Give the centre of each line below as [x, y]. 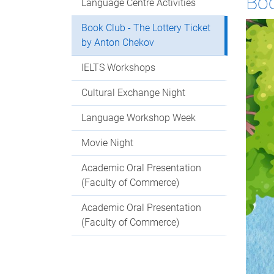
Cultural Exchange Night [133, 93]
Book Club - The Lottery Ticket [146, 28]
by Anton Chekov [118, 43]
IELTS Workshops [118, 68]
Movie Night [107, 143]
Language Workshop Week [139, 118]
